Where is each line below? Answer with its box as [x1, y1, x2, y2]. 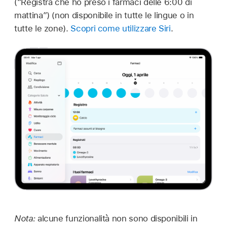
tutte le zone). [14, 23, 71, 33]
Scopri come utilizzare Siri [70, 23, 171, 33]
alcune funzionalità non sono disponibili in [37, 213, 198, 224]
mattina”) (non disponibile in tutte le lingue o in [14, 10, 194, 20]
